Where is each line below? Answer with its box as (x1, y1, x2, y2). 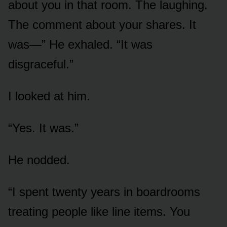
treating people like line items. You (8, 204, 190, 218)
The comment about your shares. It (8, 17, 196, 31)
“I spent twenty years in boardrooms (8, 184, 200, 199)
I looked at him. (8, 89, 90, 103)
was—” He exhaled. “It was (8, 37, 153, 51)
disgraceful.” (8, 57, 73, 71)
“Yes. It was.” (8, 121, 79, 135)
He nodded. (8, 153, 70, 167)
